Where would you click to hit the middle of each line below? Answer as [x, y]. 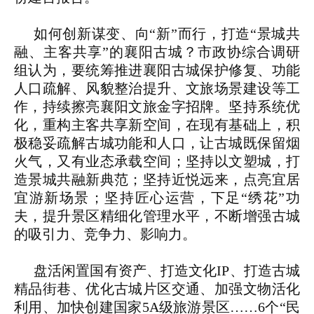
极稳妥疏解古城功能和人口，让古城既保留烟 [157, 143]
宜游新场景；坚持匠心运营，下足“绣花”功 [157, 198]
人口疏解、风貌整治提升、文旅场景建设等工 [157, 89]
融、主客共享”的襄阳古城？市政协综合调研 [157, 52]
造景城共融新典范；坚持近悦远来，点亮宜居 [157, 180]
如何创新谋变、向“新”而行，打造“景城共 [167, 34]
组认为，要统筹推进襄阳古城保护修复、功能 [157, 70]
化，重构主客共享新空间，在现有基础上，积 [157, 125]
